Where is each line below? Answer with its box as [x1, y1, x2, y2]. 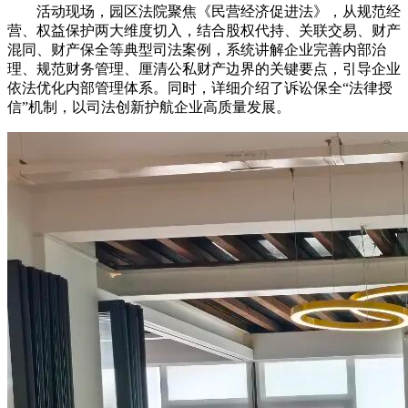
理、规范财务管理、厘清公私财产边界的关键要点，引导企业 [7, 60, 401, 76]
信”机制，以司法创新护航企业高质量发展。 [7, 98, 291, 115]
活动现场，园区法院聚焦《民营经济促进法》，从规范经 [36, 3, 401, 19]
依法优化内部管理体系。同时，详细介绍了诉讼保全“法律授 [7, 79, 393, 96]
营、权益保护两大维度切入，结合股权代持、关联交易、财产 [7, 22, 401, 38]
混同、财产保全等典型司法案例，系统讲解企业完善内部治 [7, 41, 386, 57]
